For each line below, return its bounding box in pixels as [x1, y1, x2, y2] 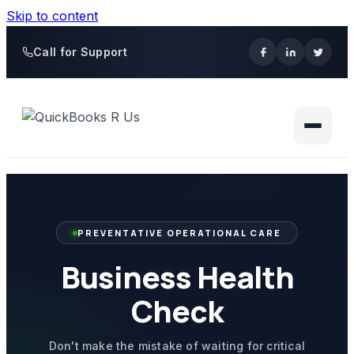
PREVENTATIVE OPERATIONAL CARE [77, 227, 282, 239]
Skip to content [6, 8, 98, 24]
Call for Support [33, 45, 127, 58]
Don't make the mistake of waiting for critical [48, 339, 306, 352]
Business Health [60, 256, 294, 297]
